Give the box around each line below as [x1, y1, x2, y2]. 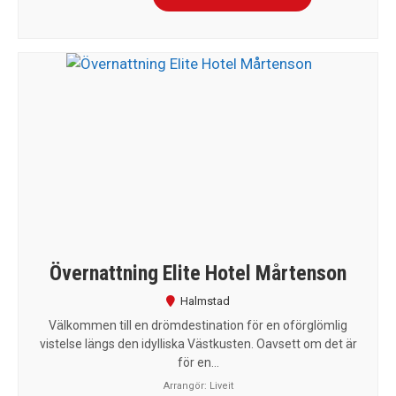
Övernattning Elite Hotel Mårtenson [49, 260, 346, 286]
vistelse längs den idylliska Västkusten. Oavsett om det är [39, 336, 357, 351]
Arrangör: [163, 379, 209, 392]
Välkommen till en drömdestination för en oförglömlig [49, 317, 347, 332]
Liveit [209, 379, 233, 392]
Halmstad [180, 293, 230, 308]
